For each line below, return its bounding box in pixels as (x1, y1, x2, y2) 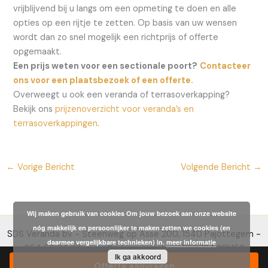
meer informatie (166, 237, 217, 246)
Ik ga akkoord (114, 251, 161, 262)
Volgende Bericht (181, 162, 254, 173)
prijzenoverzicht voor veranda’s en (55, 103, 194, 115)
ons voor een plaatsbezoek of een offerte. (13, 74, 194, 86)
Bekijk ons (13, 103, 56, 115)
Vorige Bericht (14, 162, 75, 173)
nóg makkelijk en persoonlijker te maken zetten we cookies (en (33, 223, 231, 232)
